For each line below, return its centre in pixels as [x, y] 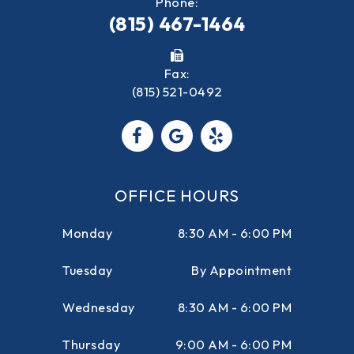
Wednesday [99, 307]
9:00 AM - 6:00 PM [233, 345]
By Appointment [241, 270]
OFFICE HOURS [177, 195]
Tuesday [88, 270]
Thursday [91, 345]
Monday [87, 233]
